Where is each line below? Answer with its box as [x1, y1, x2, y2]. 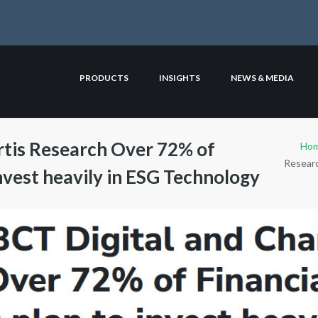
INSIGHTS [159, 72, 200, 83]
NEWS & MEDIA [231, 72, 294, 83]
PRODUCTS [79, 72, 128, 83]
